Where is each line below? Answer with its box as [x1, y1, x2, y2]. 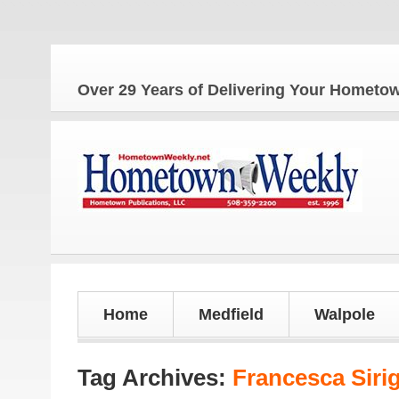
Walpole [314, 305, 375, 323]
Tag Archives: [77, 364, 232, 391]
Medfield [199, 305, 264, 323]
